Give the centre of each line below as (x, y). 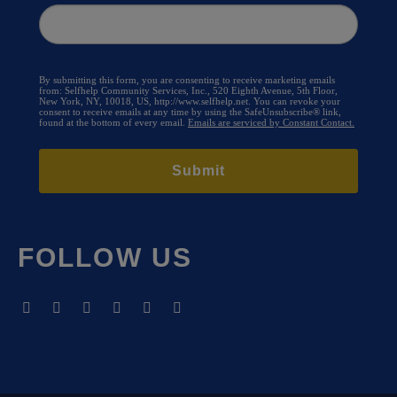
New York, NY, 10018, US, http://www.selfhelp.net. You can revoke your (190, 101)
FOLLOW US (105, 257)
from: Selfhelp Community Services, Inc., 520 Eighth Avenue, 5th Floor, (188, 90)
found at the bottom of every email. (113, 122)
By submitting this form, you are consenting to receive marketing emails (187, 79)
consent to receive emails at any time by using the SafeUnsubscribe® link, (190, 111)
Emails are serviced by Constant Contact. (271, 122)
